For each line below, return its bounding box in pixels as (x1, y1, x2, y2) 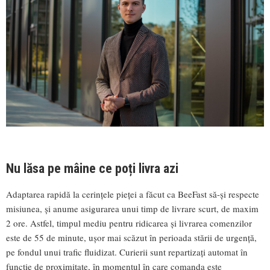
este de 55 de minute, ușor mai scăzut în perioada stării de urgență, (6, 231, 257, 243)
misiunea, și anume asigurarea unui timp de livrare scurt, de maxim (6, 202, 259, 215)
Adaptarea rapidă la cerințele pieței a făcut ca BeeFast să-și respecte (6, 187, 259, 200)
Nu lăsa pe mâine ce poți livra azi (6, 160, 178, 176)
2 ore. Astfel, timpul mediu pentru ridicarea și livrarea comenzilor (6, 216, 252, 229)
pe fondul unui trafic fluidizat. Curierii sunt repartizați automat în (6, 245, 248, 258)
